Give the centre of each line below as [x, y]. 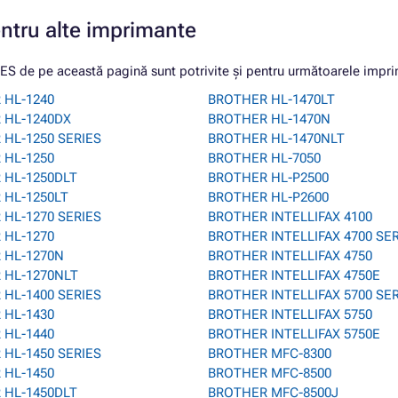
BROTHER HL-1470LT [271, 99]
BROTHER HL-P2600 [268, 197]
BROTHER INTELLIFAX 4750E [294, 275]
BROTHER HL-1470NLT [276, 139]
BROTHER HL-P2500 [268, 178]
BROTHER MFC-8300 [270, 354]
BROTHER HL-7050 [264, 158]
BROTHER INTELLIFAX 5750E [294, 334]
